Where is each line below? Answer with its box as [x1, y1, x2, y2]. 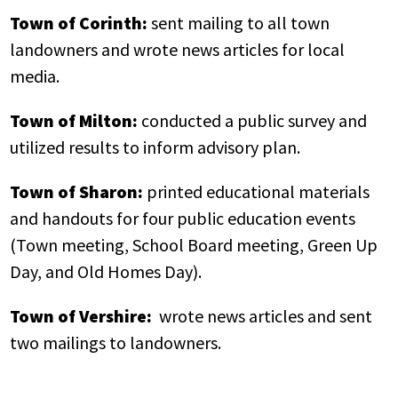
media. [10, 64, 60, 87]
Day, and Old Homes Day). [10, 259, 203, 283]
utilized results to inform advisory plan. [10, 135, 301, 158]
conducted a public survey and [141, 108, 368, 131]
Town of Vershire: [10, 304, 153, 327]
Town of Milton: [10, 108, 142, 131]
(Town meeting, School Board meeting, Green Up [10, 233, 378, 256]
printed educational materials [143, 179, 370, 203]
